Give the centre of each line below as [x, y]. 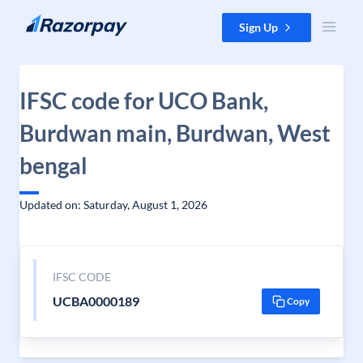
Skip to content [51, 21]
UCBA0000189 [96, 301]
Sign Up [258, 27]
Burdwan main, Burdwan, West [175, 133]
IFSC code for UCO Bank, [144, 100]
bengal [53, 165]
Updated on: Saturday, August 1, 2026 [113, 205]
